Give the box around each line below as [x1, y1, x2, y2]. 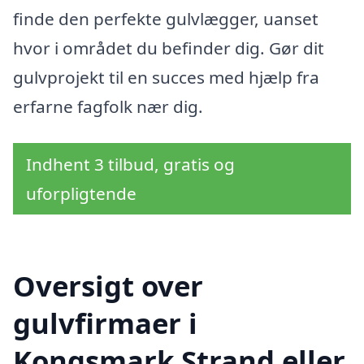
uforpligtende [26, 182, 136, 206]
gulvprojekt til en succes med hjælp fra [13, 65, 319, 89]
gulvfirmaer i [13, 304, 197, 343]
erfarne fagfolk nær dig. [13, 94, 203, 118]
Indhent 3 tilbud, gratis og [26, 153, 235, 176]
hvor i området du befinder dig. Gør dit [13, 36, 324, 59]
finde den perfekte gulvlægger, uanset [13, 6, 318, 30]
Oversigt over [13, 266, 203, 305]
